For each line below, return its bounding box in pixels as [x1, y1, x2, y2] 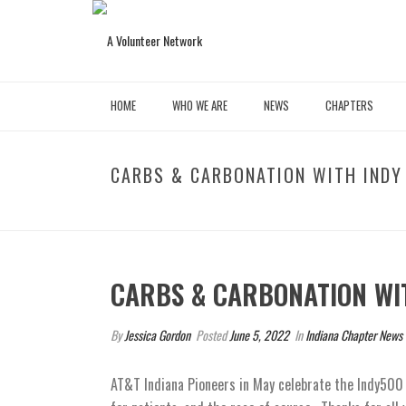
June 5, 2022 [229, 325, 289, 344]
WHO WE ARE [172, 96, 227, 114]
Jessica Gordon [124, 325, 190, 344]
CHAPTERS [325, 96, 373, 114]
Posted [193, 325, 229, 344]
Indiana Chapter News [305, 325, 402, 344]
